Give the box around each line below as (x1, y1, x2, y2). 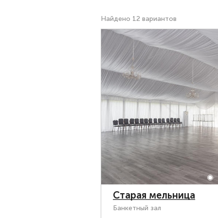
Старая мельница (113, 189, 195, 201)
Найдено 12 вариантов (101, 15, 177, 23)
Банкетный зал (113, 204, 161, 212)
